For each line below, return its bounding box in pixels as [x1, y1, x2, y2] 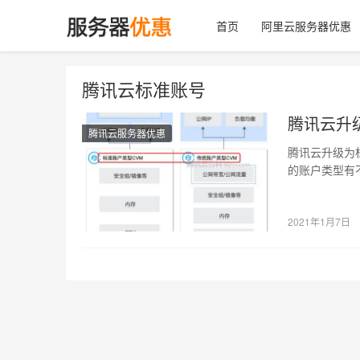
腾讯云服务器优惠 [88, 126, 166, 140]
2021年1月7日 [288, 214, 351, 228]
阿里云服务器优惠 [261, 18, 351, 34]
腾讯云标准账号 [82, 76, 206, 101]
